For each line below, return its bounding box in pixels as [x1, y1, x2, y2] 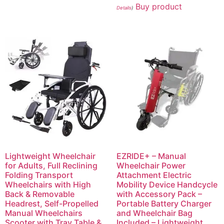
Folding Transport [5, 169, 73, 180]
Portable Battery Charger [116, 198, 211, 208]
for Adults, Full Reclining [5, 160, 97, 170]
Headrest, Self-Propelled [5, 198, 98, 208]
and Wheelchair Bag [116, 207, 192, 218]
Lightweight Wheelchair [5, 150, 95, 161]
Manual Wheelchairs [5, 207, 82, 218]
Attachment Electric [116, 169, 191, 180]
